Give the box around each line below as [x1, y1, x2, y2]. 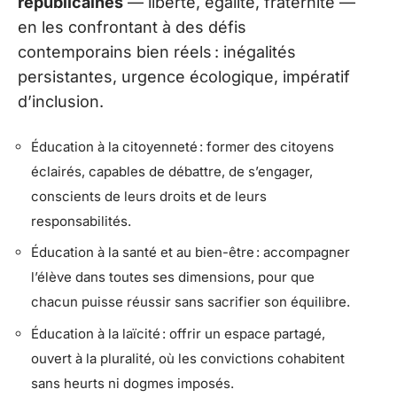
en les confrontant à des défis [18, 18, 246, 37]
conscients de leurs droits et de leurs [31, 187, 267, 205]
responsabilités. [31, 212, 131, 230]
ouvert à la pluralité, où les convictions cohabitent [31, 349, 345, 367]
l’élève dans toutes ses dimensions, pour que [31, 269, 315, 286]
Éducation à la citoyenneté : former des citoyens [31, 137, 334, 155]
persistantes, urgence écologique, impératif [18, 67, 350, 87]
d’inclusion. [18, 92, 104, 112]
